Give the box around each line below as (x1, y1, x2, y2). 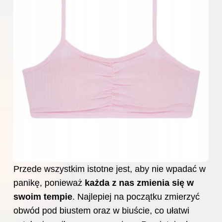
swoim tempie (13, 192, 72, 202)
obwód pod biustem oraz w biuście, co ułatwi (13, 206, 189, 216)
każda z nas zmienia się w (85, 178, 194, 188)
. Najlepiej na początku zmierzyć (72, 192, 200, 202)
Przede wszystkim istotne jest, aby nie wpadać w (13, 164, 206, 174)
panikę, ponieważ (13, 178, 85, 188)
